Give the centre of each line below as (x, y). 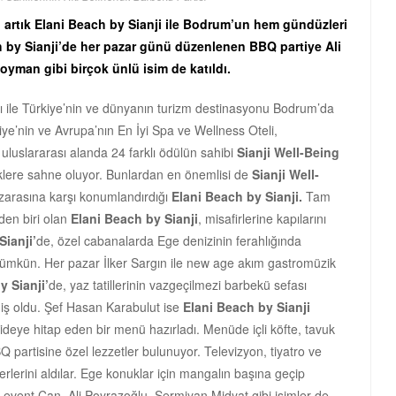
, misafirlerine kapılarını (262, 218)
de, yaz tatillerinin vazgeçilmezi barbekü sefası (178, 284)
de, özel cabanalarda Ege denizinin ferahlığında (169, 240)
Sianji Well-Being (288, 152)
